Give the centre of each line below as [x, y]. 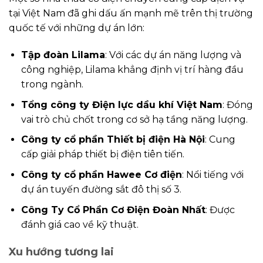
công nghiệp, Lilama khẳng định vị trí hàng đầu [132, 70]
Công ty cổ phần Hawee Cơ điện [101, 175]
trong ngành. [52, 85]
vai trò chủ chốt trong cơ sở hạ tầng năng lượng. [134, 119]
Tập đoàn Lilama [63, 55]
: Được [220, 210]
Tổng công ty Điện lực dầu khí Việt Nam [122, 104]
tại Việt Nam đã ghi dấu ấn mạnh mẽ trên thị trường [131, 14]
